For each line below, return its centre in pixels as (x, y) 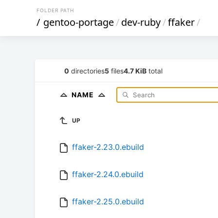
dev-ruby (141, 22)
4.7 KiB (135, 71)
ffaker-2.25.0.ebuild (108, 202)
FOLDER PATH (55, 10)
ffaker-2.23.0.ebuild (108, 147)
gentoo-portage (79, 22)
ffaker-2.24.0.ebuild (108, 174)
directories (87, 71)
